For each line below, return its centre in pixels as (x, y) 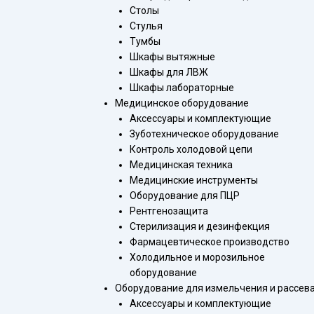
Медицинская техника (181, 165)
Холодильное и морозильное (197, 257)
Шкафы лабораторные (182, 88)
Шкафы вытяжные (172, 57)
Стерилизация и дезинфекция (200, 226)
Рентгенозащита (169, 211)
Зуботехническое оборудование (204, 134)
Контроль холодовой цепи (191, 149)
